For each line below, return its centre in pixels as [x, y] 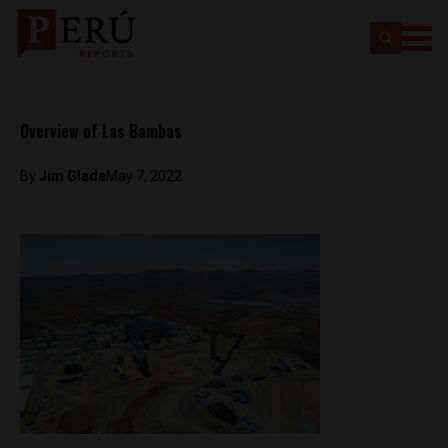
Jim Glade [72, 176]
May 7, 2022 [144, 176]
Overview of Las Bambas [101, 131]
